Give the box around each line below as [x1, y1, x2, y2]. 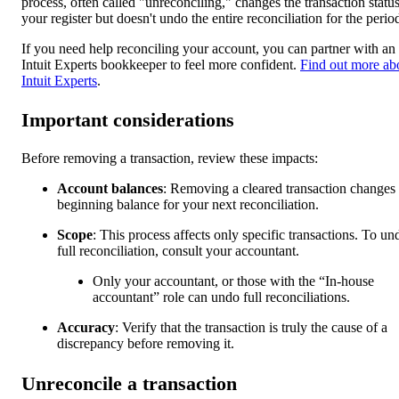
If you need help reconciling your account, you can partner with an [21, 40, 395, 56]
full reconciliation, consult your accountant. [57, 243, 299, 259]
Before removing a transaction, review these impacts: [21, 151, 318, 167]
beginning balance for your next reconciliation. [57, 197, 319, 213]
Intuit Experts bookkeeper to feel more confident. [21, 56, 300, 72]
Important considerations [21, 109, 234, 132]
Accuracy [57, 320, 115, 336]
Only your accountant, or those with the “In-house [93, 273, 374, 289]
